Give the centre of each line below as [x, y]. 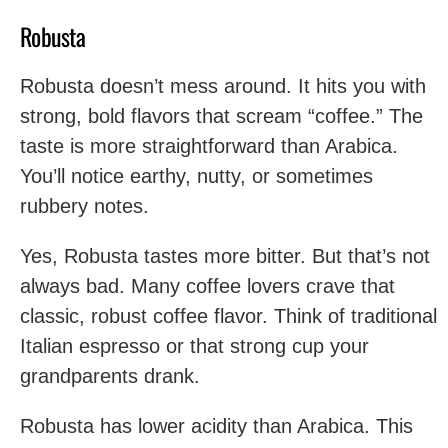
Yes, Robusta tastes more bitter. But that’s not [225, 256]
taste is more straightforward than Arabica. [209, 146]
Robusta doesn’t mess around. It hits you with [223, 86]
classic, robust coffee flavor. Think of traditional [228, 316]
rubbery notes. [84, 206]
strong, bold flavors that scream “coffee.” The [221, 116]
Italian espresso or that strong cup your [194, 346]
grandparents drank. [110, 376]
